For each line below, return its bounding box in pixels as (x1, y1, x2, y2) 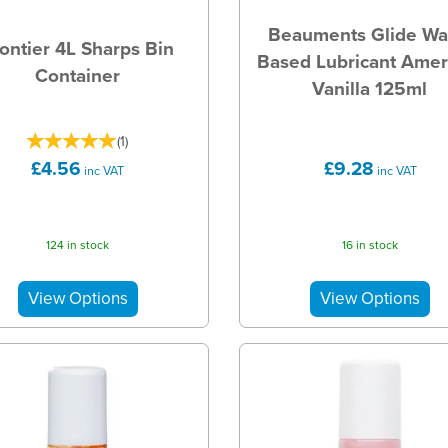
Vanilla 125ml (312, 73, 428, 103)
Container (35, 60, 120, 90)
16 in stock (342, 236, 399, 255)
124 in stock (46, 236, 110, 255)
